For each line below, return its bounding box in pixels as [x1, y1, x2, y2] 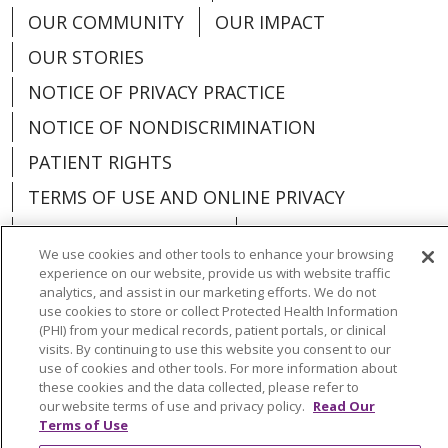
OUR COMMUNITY [28, 10, 184, 35]
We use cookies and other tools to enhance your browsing [39, 245, 393, 263]
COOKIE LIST [252, 220, 359, 245]
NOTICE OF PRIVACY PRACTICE [28, 80, 285, 105]
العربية [12, 368, 61, 393]
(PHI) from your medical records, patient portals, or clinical [39, 321, 386, 339]
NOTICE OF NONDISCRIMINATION [28, 115, 316, 140]
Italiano [184, 408, 249, 433]
